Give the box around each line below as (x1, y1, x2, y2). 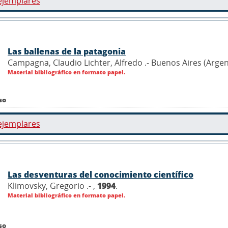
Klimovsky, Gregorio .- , (8, 180, 97, 191)
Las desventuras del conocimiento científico (8, 169, 193, 180)
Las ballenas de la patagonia (8, 45, 126, 57)
